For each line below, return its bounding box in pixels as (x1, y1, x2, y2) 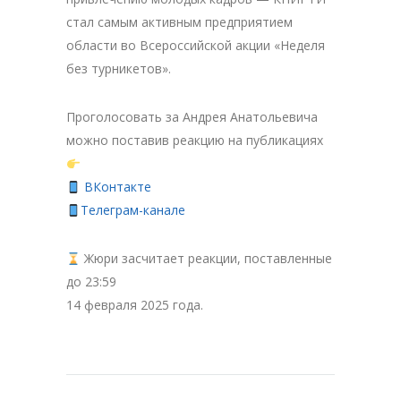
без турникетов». (66, 60, 171, 78)
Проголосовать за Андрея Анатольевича (66, 108, 318, 126)
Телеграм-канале (80, 201, 185, 219)
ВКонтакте (83, 178, 151, 196)
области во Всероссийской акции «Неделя (66, 37, 325, 55)
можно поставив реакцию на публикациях (66, 132, 323, 149)
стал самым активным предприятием (66, 13, 293, 31)
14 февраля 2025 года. (66, 296, 203, 314)
